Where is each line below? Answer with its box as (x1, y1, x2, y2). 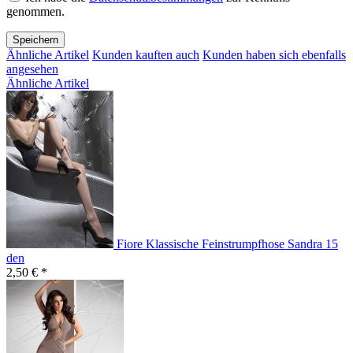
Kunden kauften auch (92, 48, 199, 62)
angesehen (6, 62, 58, 76)
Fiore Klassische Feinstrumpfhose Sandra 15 (117, 237, 338, 251)
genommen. (6, 5, 65, 19)
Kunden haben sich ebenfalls (203, 48, 346, 62)
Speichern (13, 34, 58, 46)
